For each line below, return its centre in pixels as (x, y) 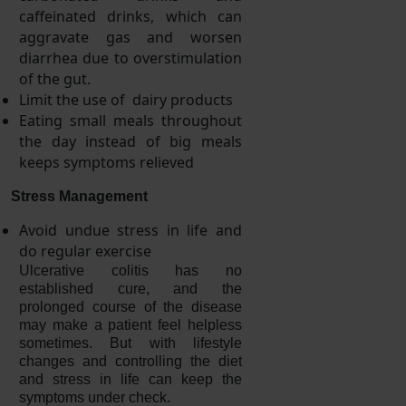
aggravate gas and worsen (130, 37)
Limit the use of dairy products (126, 99)
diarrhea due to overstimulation (130, 58)
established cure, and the (130, 288)
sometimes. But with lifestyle (130, 343)
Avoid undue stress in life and (130, 230)
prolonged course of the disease (130, 306)
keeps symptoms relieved (106, 162)
